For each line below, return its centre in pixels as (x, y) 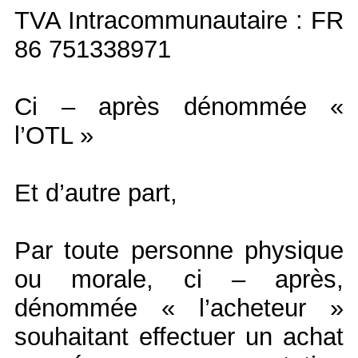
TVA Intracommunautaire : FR (179, 20)
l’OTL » (54, 135)
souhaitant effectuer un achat (179, 336)
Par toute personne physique (179, 250)
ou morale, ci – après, (179, 279)
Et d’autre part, (96, 193)
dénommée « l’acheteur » (179, 308)
